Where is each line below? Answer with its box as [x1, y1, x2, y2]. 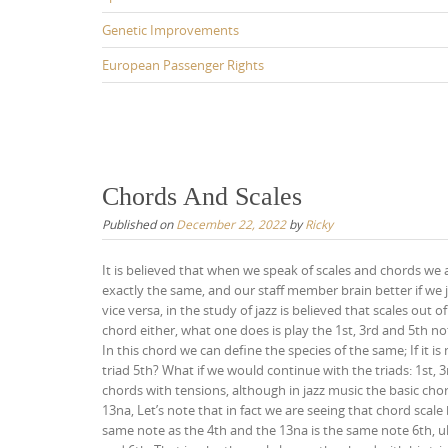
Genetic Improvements [102, 21, 239, 39]
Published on [102, 216, 176, 232]
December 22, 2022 [176, 216, 286, 232]
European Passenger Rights [102, 56, 264, 74]
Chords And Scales [102, 182, 302, 211]
